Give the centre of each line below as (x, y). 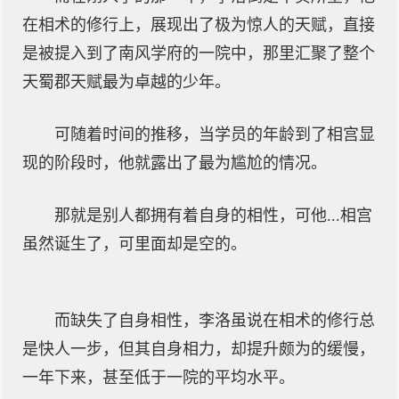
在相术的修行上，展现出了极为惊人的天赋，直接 (199, 25)
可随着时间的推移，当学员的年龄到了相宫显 (215, 134)
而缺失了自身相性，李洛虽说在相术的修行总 (215, 321)
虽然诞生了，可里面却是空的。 (134, 244)
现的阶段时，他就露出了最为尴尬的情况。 (175, 163)
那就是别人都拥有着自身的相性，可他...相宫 (213, 216)
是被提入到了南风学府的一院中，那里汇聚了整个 (199, 53)
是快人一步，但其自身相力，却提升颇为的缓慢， (199, 349)
